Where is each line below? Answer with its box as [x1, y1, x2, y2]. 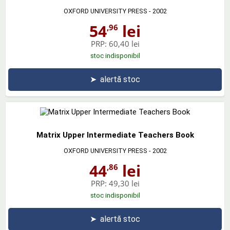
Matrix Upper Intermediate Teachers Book [36, 130, 194, 140]
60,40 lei [108, 38, 140, 49]
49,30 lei [108, 178, 140, 188]
